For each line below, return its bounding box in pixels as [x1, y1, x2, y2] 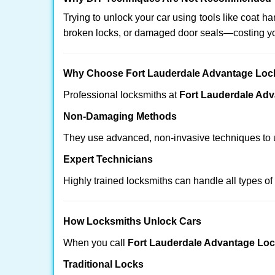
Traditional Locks [63, 259, 144, 269]
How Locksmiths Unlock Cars [63, 216, 201, 227]
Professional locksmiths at [63, 90, 179, 100]
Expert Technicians [63, 154, 153, 165]
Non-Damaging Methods [63, 111, 177, 122]
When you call [63, 238, 128, 248]
